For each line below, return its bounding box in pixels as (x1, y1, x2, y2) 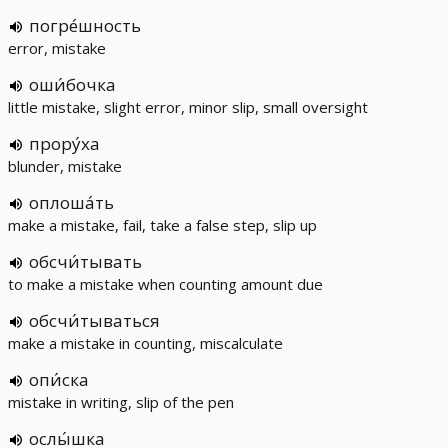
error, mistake (8, 38, 106, 58)
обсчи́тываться (29, 309, 160, 332)
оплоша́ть (29, 191, 114, 214)
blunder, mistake (8, 156, 122, 176)
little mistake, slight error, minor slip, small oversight (8, 97, 368, 117)
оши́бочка (29, 73, 116, 96)
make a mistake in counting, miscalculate (8, 333, 283, 353)
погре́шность (29, 14, 141, 37)
